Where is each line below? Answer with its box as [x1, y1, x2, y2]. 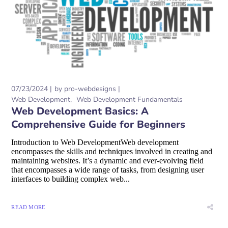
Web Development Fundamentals [76, 95, 183, 105]
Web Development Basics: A [11, 104, 149, 119]
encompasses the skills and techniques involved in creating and [11, 147, 213, 156]
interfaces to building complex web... [11, 175, 130, 184]
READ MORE [11, 204, 46, 211]
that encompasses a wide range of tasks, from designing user [11, 165, 205, 175]
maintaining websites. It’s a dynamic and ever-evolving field [11, 156, 204, 165]
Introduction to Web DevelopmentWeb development [11, 138, 179, 147]
